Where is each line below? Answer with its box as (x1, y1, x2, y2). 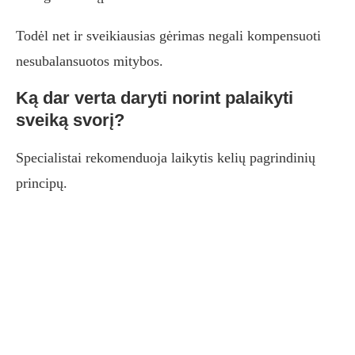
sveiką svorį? (16, 110, 124, 131)
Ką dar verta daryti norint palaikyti (16, 88, 293, 109)
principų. (16, 175, 67, 192)
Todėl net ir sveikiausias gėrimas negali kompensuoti (16, 28, 321, 44)
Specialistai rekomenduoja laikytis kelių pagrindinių (16, 150, 315, 166)
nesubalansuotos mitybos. (16, 53, 163, 70)
